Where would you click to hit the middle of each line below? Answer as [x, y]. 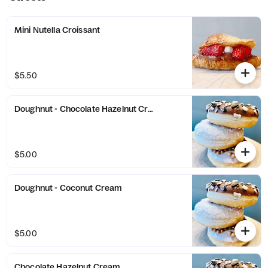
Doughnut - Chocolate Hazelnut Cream [90, 109]
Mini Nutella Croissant [57, 30]
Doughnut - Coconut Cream [68, 188]
